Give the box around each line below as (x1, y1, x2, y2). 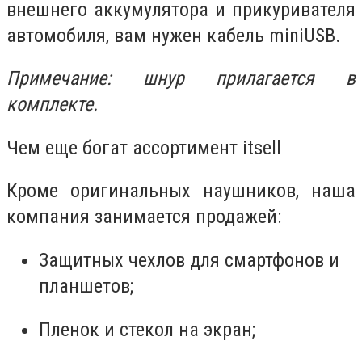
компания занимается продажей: (6, 205, 281, 229)
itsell (242, 136, 281, 159)
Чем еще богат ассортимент (6, 136, 242, 159)
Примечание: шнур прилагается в (6, 67, 356, 90)
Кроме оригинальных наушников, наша (6, 179, 356, 203)
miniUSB (269, 23, 335, 47)
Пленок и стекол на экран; (39, 318, 255, 341)
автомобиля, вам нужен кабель (6, 23, 269, 47)
